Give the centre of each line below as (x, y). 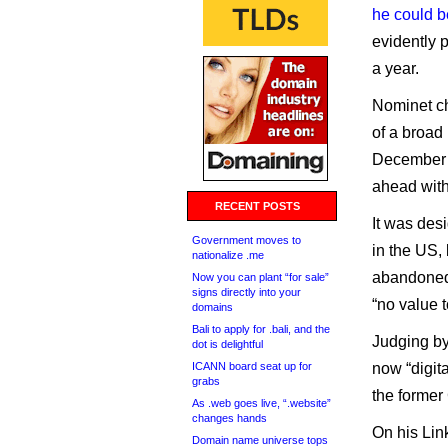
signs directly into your (246, 292)
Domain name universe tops (260, 440)
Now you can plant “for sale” (260, 277)
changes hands (229, 418)
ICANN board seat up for (252, 366)
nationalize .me (228, 255)
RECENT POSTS (257, 206)
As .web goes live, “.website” (261, 403)
